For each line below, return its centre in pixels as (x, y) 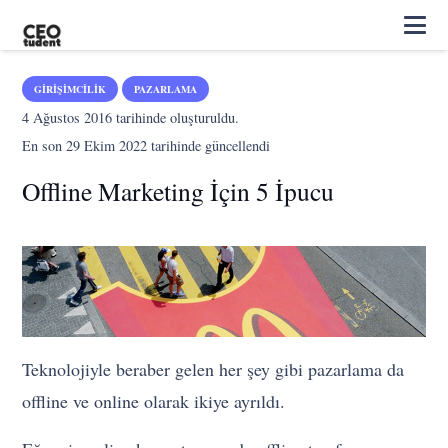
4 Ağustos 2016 (67, 117)
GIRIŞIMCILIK (70, 89)
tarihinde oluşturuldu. (176, 117)
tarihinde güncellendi (209, 145)
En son (44, 145)
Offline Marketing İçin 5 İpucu (178, 191)
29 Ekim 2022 (107, 145)
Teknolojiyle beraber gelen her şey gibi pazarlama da (213, 368)
